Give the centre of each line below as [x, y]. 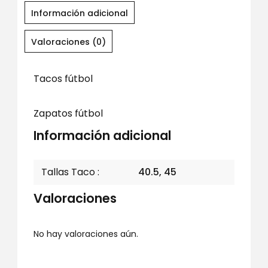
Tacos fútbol [63, 79]
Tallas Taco [68, 172]
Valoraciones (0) [68, 42]
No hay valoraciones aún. [86, 234]
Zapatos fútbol [68, 113]
